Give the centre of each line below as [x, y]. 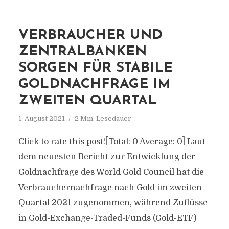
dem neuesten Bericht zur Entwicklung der [107, 157]
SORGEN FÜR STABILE [95, 68]
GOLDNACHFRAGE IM [94, 85]
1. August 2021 [41, 118]
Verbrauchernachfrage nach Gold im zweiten [110, 188]
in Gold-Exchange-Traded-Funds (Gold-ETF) [107, 218]
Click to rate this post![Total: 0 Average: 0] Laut [112, 142]
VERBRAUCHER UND [90, 36]
